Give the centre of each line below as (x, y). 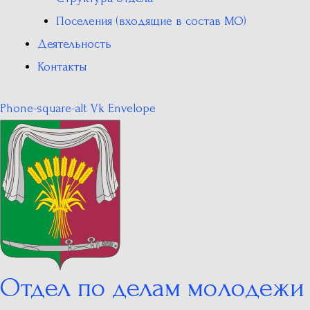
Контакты (62, 67)
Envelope (132, 108)
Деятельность (74, 44)
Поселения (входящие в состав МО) (151, 21)
